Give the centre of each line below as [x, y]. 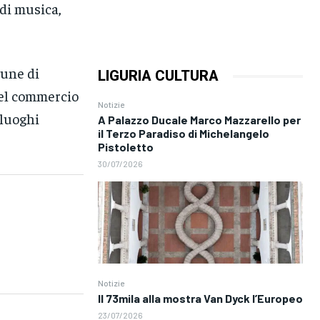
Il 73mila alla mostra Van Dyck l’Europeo [200, 299]
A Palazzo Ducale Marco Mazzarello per [199, 120]
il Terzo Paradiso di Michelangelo [183, 134]
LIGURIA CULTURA [158, 76]
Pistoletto [125, 147]
